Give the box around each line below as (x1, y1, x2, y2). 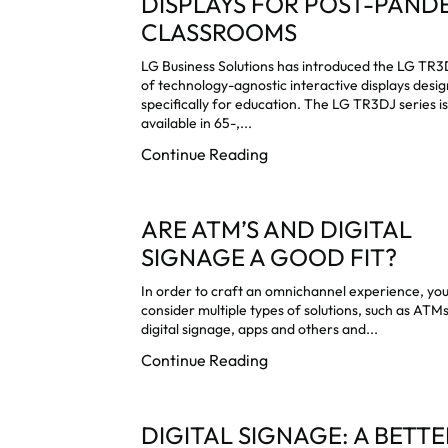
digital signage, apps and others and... (141, 320, 379, 338)
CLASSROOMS (141, 16, 298, 47)
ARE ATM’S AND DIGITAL (141, 213, 413, 244)
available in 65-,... (141, 113, 253, 132)
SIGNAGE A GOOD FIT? (141, 241, 398, 272)
